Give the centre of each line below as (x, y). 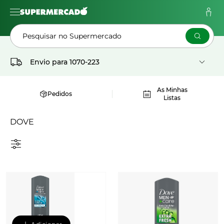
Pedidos (60, 94)
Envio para (49, 62)
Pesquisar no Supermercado (72, 36)
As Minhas (172, 90)
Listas (172, 98)
